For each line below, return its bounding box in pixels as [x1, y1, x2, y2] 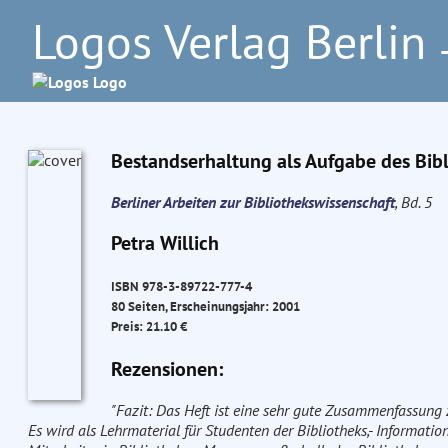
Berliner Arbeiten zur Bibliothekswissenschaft [110, 192, 395, 212]
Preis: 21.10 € [110, 317, 187, 336]
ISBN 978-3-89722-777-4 [110, 277, 252, 296]
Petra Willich [110, 230, 219, 256]
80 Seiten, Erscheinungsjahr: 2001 [110, 297, 300, 316]
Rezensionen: [110, 356, 223, 383]
